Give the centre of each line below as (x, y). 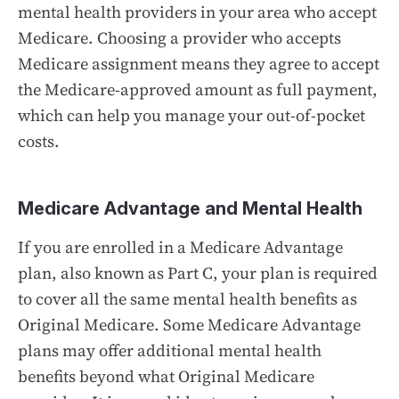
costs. (39, 141)
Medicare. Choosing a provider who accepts (179, 37)
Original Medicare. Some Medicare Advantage (189, 324)
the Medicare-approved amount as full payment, (198, 89)
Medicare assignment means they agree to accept (199, 63)
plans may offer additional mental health (170, 350)
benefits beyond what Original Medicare (166, 376)
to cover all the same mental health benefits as (187, 298)
